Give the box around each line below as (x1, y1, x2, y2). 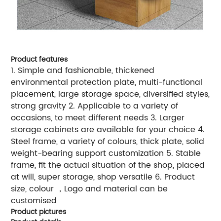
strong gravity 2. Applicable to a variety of (11, 99, 179, 112)
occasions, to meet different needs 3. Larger (11, 111, 185, 124)
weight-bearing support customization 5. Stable (11, 147, 201, 160)
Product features (11, 53, 68, 65)
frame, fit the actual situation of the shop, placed (11, 158, 205, 172)
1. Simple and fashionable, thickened (11, 64, 155, 77)
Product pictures (11, 206, 67, 218)
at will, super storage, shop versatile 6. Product (11, 170, 195, 184)
